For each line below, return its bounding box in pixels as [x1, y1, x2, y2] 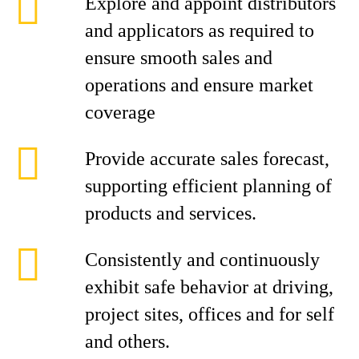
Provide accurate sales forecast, [85, 148, 329, 169]
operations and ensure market [85, 75, 313, 95]
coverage [85, 102, 155, 123]
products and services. [85, 203, 256, 224]
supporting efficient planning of [85, 175, 332, 196]
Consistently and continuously [85, 249, 320, 270]
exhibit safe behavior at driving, [85, 276, 333, 297]
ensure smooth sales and [85, 47, 272, 68]
